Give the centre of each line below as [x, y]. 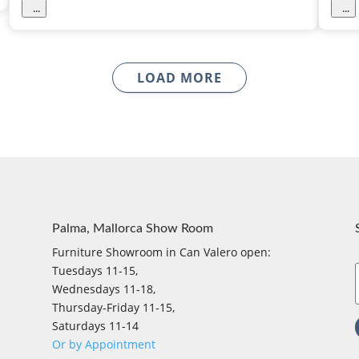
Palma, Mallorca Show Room [132, 228]
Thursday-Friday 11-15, [113, 307]
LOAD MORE [179, 78]
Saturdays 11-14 [95, 325]
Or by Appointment [103, 344]
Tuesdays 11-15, [95, 270]
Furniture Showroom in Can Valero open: [161, 252]
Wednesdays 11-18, [103, 288]
